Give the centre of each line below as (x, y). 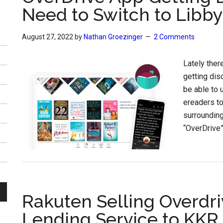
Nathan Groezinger (113, 37)
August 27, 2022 (48, 37)
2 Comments (174, 37)
